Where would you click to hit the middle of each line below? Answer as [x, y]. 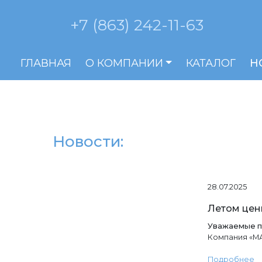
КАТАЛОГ [211, 63]
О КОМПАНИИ [124, 63]
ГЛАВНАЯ [46, 63]
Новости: [88, 142]
